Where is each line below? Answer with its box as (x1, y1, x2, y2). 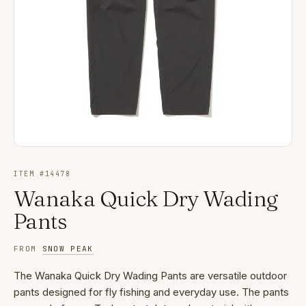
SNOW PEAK (42, 244, 94, 254)
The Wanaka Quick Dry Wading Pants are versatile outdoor (14, 269, 287, 283)
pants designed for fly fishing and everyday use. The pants (14, 286, 289, 299)
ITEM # (14, 169, 45, 179)
